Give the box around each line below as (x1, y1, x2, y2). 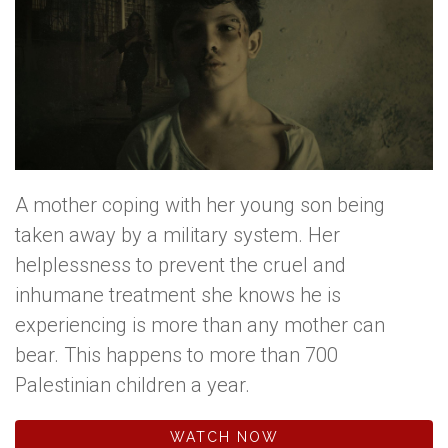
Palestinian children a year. (15, 372, 250, 397)
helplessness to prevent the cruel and (15, 252, 346, 277)
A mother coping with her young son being (15, 192, 385, 217)
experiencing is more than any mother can (15, 312, 385, 337)
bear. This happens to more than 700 (15, 342, 338, 367)
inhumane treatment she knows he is (15, 282, 341, 307)
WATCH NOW (169, 428, 279, 445)
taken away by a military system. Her (15, 222, 340, 247)
